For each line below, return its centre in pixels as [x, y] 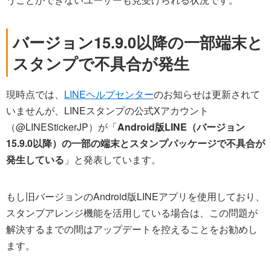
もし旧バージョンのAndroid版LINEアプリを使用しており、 [135, 197]
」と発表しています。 [113, 159]
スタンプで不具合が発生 [101, 63]
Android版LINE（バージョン [181, 126]
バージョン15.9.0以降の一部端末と [138, 42]
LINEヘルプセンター [109, 94]
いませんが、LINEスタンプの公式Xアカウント [107, 110]
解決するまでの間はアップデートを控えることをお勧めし [132, 229]
